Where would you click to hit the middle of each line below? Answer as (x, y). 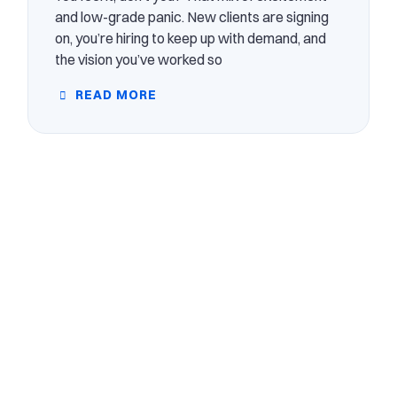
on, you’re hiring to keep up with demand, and (190, 38)
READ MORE (114, 94)
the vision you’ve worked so (138, 59)
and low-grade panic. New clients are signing (191, 16)
